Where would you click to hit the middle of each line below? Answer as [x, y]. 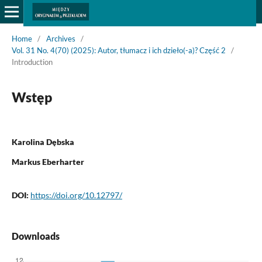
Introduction [32, 62]
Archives [61, 38]
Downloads [35, 236]
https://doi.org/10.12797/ [76, 195]
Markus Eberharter [48, 161]
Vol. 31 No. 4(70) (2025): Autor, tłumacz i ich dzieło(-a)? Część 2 [118, 50]
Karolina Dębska [43, 142]
